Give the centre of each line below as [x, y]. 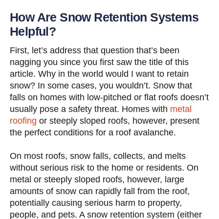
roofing [23, 121]
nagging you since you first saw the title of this [99, 62]
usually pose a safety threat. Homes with [90, 109]
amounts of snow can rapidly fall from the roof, [100, 191]
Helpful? [33, 32]
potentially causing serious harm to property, [96, 203]
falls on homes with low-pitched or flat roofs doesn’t [109, 98]
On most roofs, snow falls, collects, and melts [98, 156]
